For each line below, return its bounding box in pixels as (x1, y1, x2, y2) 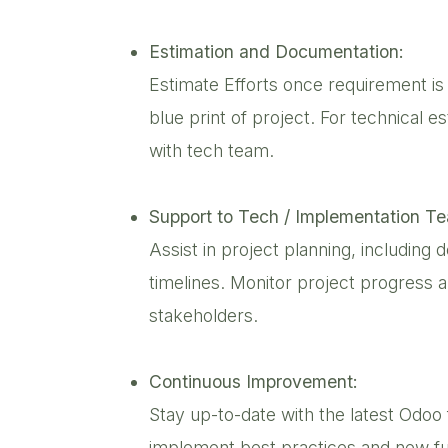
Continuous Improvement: (149, 370, 363, 392)
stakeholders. (149, 304, 263, 326)
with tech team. (149, 139, 274, 161)
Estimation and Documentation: (149, 40, 404, 62)
